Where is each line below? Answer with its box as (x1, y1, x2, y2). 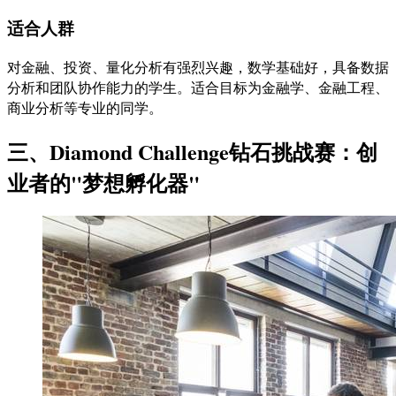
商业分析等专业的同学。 (7, 97, 163, 117)
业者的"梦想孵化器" (7, 166, 200, 198)
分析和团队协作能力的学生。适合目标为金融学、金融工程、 (7, 77, 389, 96)
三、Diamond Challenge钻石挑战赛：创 (7, 135, 377, 167)
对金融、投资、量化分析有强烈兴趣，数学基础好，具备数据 (7, 57, 389, 76)
